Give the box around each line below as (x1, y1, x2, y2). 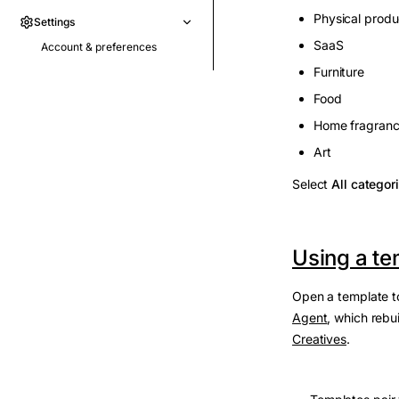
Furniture (313, 63, 364, 79)
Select (292, 175, 332, 191)
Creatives (292, 330, 346, 346)
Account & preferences (41, 40, 157, 53)
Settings (34, 15, 75, 28)
